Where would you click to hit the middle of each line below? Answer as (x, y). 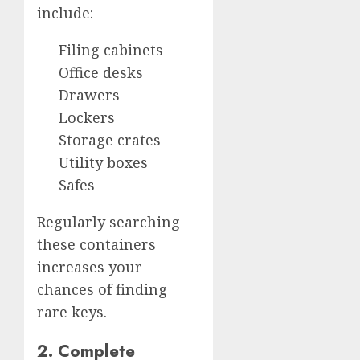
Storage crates (110, 139)
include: (65, 12)
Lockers (87, 117)
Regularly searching (108, 221)
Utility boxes (103, 162)
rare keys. (72, 311)
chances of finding (102, 289)
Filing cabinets (111, 49)
